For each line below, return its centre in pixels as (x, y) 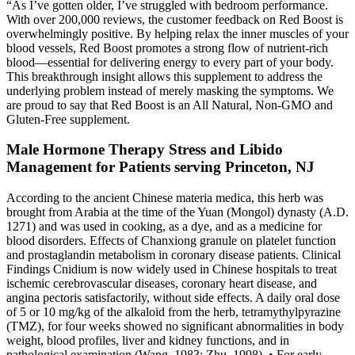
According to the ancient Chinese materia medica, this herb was (165, 198)
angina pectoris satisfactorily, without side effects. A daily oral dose (173, 298)
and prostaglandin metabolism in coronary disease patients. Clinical (174, 255)
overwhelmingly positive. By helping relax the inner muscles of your (177, 33)
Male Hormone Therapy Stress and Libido (145, 150)
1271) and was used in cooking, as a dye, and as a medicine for (164, 227)
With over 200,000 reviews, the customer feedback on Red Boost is (175, 19)
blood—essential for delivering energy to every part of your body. (170, 62)
